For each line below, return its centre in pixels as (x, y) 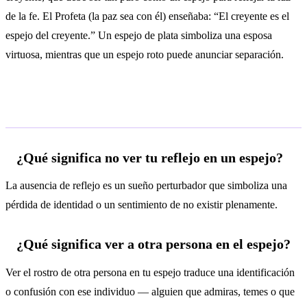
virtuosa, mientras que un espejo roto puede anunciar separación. (145, 54)
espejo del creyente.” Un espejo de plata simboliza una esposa (139, 35)
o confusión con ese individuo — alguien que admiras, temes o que (150, 291)
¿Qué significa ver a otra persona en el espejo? (153, 244)
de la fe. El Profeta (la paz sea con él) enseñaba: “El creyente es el (147, 16)
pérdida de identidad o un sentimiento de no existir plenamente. (142, 205)
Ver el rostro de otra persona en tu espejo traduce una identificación (150, 272)
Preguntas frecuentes (90, 108)
